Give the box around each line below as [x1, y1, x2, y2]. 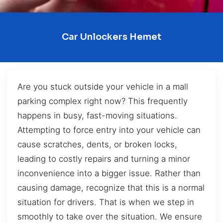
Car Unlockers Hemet [62, 31, 161, 43]
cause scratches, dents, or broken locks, [17, 139, 177, 149]
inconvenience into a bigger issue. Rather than [17, 168, 201, 178]
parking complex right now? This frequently [17, 96, 188, 106]
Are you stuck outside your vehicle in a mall [17, 81, 188, 92]
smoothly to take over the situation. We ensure [17, 211, 202, 222]
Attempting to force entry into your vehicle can [17, 124, 201, 135]
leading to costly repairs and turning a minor [17, 153, 190, 164]
